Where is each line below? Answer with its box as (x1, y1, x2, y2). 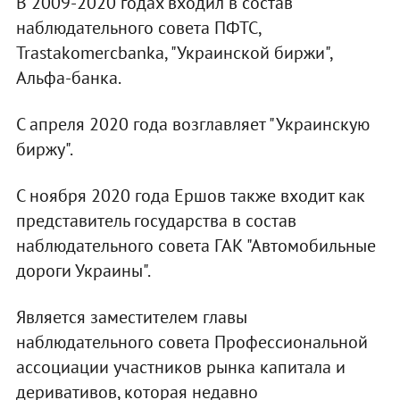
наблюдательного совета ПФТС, (15, 16, 261, 40)
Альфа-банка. (15, 66, 121, 90)
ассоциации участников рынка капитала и (15, 355, 346, 379)
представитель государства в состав (15, 209, 296, 233)
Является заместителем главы (15, 305, 247, 329)
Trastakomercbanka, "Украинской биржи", (15, 41, 332, 65)
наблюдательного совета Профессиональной (15, 330, 368, 354)
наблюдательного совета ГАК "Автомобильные (15, 234, 376, 258)
